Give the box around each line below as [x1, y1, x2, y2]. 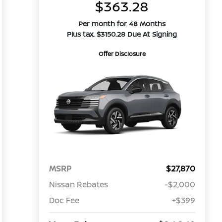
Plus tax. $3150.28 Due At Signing [67, 29, 177, 39]
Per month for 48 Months [78, 19, 166, 28]
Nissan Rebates [49, 179, 108, 190]
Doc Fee [49, 195, 79, 206]
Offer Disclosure [98, 50, 146, 58]
